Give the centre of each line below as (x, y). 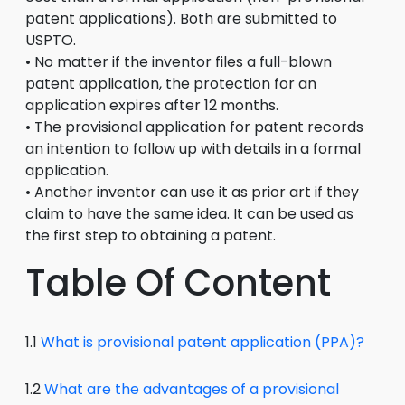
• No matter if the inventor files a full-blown (179, 62)
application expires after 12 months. (152, 105)
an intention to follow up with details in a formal (193, 149)
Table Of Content (178, 283)
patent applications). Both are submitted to (181, 19)
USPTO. (51, 40)
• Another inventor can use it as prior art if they (192, 192)
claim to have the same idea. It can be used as (189, 214)
